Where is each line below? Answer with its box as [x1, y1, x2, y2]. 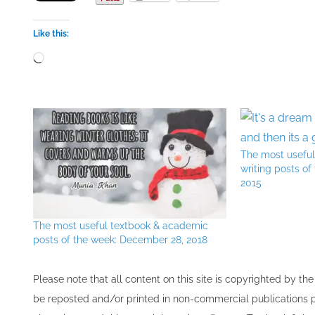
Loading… [44, 49, 91, 63]
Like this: [33, 29, 69, 39]
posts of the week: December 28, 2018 [33, 234, 207, 246]
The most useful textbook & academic [33, 220, 208, 232]
